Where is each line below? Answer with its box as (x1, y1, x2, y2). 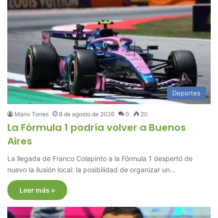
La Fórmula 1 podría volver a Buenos (7, 120, 186, 134)
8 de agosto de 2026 (59, 110, 115, 118)
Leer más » (19, 185, 55, 194)
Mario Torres (15, 110, 49, 118)
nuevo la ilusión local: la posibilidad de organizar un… (7, 165, 176, 174)
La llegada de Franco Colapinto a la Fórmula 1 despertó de (7, 154, 193, 163)
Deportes (172, 89, 200, 97)
